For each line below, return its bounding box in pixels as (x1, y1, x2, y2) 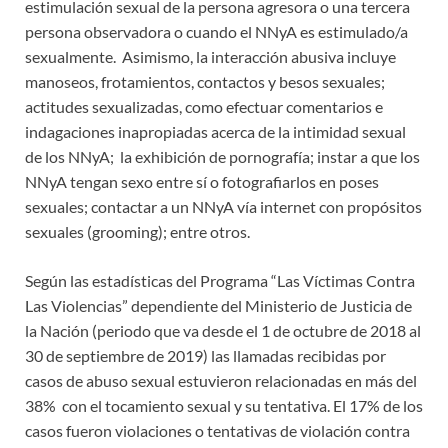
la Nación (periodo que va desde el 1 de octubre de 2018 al (25, 320, 421, 340)
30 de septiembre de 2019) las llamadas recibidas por (25, 345, 386, 365)
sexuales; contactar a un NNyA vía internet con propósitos (25, 196, 422, 216)
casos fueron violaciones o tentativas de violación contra (25, 420, 410, 440)
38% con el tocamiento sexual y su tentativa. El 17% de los (25, 395, 423, 415)
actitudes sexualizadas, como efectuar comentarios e (25, 96, 383, 116)
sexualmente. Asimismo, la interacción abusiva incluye (25, 46, 396, 66)
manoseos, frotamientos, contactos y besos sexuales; (25, 71, 385, 91)
